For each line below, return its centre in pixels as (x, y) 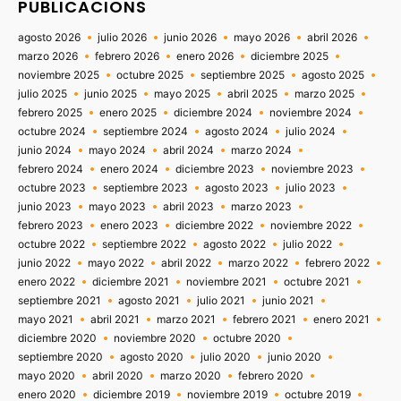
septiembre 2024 (145, 132)
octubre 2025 (150, 75)
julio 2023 (311, 188)
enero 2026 (205, 56)
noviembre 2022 (311, 226)
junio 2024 (45, 150)
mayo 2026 (262, 38)
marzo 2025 (324, 94)
